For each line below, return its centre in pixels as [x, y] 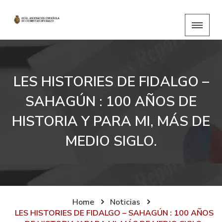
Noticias [125, 202]
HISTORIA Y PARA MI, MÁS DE [111, 121]
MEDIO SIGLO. [111, 141]
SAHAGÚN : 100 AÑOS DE [111, 102]
